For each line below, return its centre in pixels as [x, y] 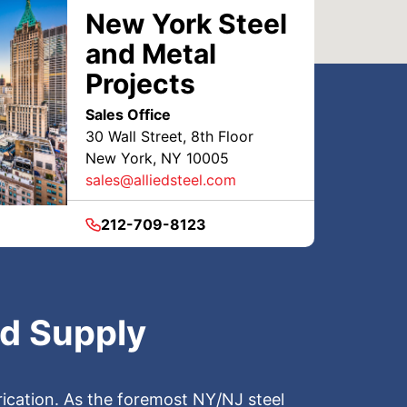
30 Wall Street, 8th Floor [169, 136]
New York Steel [186, 23]
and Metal [150, 53]
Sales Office [128, 114]
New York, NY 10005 [157, 158]
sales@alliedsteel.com [160, 179]
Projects [140, 83]
